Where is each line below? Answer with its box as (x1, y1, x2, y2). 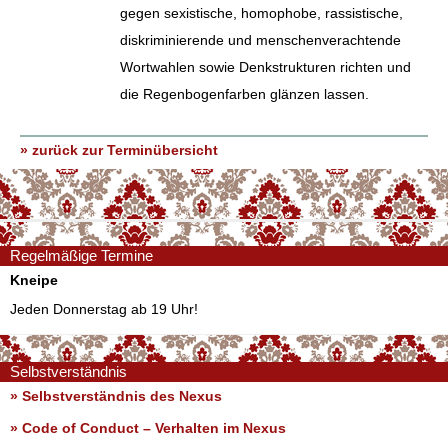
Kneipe (10, 271, 58, 288)
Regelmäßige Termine (10, 246, 153, 264)
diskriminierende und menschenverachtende (120, 31, 401, 48)
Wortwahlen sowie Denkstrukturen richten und (120, 58, 411, 75)
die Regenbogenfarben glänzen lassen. (120, 85, 369, 102)
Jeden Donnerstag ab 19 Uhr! (10, 300, 198, 317)
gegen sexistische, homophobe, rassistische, (120, 4, 403, 21)
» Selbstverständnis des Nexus (10, 387, 222, 404)
